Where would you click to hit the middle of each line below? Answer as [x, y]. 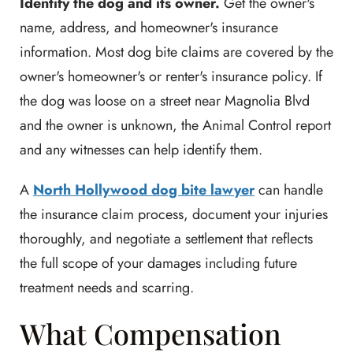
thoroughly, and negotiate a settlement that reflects [166, 239]
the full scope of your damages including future [158, 263]
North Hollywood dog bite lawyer [144, 190]
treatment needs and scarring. [107, 288]
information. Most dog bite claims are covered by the [176, 52]
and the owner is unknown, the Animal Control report [175, 125]
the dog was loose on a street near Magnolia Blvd [165, 101]
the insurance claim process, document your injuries [174, 214]
